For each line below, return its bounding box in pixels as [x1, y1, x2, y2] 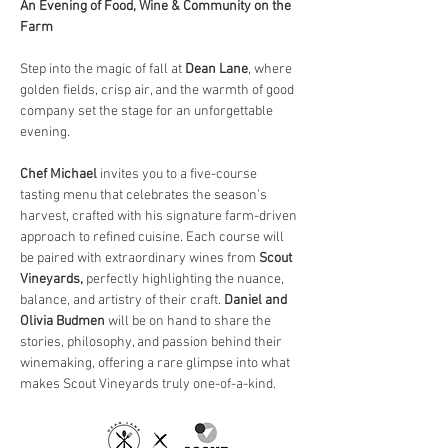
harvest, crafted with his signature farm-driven [20, 208, 300, 225]
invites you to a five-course [97, 166, 260, 183]
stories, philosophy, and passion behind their [20, 334, 285, 351]
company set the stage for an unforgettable [20, 103, 276, 120]
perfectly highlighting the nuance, [86, 271, 287, 288]
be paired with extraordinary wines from [20, 250, 259, 267]
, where [248, 61, 295, 78]
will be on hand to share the [105, 313, 274, 330]
